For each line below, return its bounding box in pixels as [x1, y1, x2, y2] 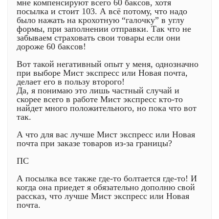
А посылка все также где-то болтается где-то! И [17, 174, 197, 183]
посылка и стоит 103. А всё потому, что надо [17, 6, 187, 16]
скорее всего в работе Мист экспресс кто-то [17, 94, 183, 104]
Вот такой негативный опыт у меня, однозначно [17, 59, 198, 69]
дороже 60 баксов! [17, 42, 86, 51]
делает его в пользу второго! [17, 77, 125, 87]
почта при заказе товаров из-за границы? [17, 138, 172, 148]
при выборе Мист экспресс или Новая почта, [17, 68, 188, 78]
